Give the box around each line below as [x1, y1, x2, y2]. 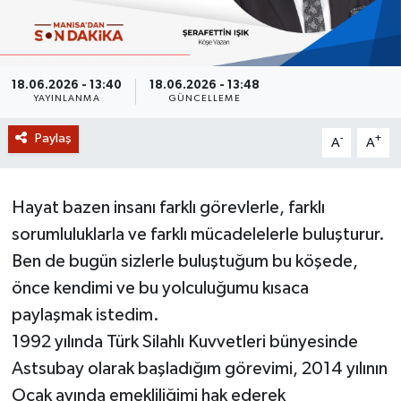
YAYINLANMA [32, 94, 100, 104]
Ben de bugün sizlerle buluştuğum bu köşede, [11, 252, 358, 271]
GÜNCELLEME [167, 94, 241, 104]
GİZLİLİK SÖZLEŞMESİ [47, 24, 207, 39]
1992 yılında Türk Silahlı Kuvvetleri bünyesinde [11, 333, 358, 352]
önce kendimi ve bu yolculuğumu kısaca [11, 279, 309, 298]
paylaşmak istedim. [11, 306, 159, 325]
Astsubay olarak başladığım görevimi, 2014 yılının [11, 360, 388, 379]
